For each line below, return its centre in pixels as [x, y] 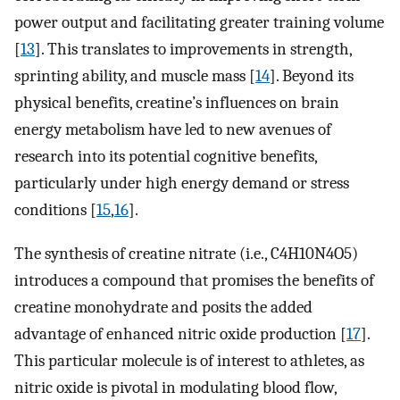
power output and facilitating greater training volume [199, 22]
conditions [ [55, 209]
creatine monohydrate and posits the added [163, 307]
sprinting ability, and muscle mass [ [135, 75]
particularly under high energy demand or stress [182, 183]
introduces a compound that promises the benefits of [194, 280]
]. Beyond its [312, 75]
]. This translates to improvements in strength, [193, 49]
